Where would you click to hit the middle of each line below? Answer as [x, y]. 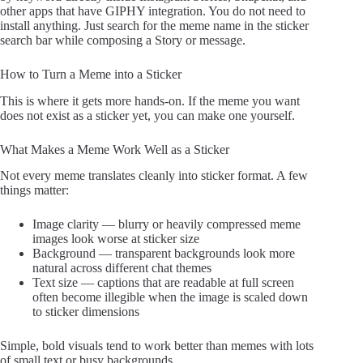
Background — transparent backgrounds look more [164, 254]
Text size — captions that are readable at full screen [163, 283]
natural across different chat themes [122, 268]
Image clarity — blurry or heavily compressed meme [167, 224]
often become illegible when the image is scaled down [170, 297]
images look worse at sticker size [116, 239]
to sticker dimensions [86, 312]
